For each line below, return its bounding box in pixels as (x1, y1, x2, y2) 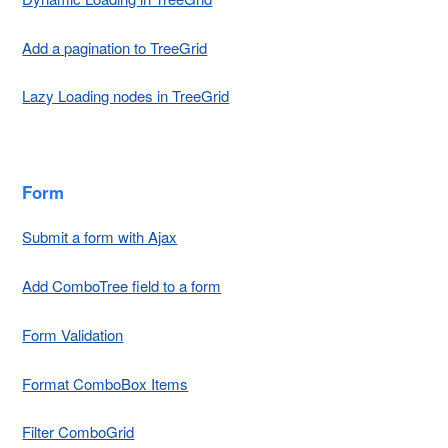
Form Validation (22, 323, 124, 345)
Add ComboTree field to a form (22, 275, 222, 297)
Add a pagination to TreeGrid (22, 36, 208, 58)
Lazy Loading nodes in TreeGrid (22, 85, 230, 107)
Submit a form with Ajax (22, 226, 178, 248)
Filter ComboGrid (22, 421, 135, 443)
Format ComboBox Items (22, 372, 189, 394)
